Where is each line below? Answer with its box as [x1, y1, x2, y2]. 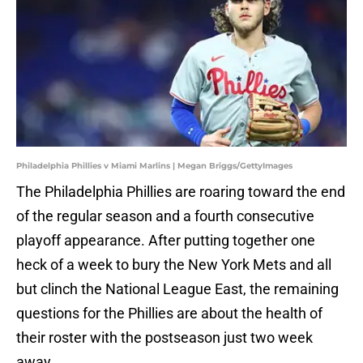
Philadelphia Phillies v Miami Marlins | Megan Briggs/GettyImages [16, 160, 293, 172]
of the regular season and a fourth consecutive [16, 207, 314, 225]
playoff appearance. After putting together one [16, 232, 315, 250]
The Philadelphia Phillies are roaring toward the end [16, 183, 345, 201]
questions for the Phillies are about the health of [16, 305, 322, 322]
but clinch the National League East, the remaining [16, 280, 339, 298]
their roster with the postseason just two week [16, 329, 313, 347]
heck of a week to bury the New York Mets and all [16, 256, 331, 274]
